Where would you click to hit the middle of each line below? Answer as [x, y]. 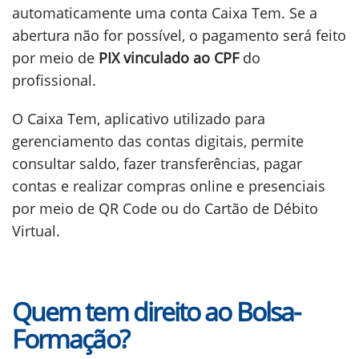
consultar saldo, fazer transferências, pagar [157, 163]
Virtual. [36, 231]
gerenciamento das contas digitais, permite [158, 141]
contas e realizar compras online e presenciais [169, 186]
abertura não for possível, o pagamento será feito [179, 35]
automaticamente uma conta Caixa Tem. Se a [165, 13]
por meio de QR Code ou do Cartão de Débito [165, 208]
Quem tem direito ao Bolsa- [156, 311]
